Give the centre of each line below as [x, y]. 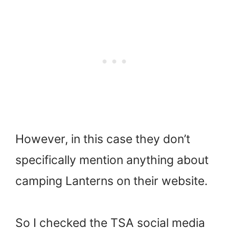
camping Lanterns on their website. [111, 181]
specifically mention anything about [112, 160]
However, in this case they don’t [103, 139]
